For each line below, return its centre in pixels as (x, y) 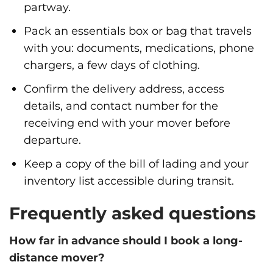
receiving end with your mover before (127, 122)
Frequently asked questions (133, 213)
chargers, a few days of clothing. (112, 65)
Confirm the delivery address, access (124, 88)
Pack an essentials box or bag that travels (137, 30)
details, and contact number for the (121, 105)
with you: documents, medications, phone (139, 48)
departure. (52, 140)
